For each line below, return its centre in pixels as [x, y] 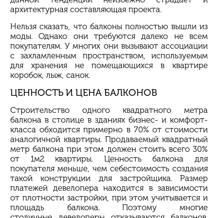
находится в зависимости [153, 188]
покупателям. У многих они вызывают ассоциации [109, 45]
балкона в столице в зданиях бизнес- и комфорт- [109, 119]
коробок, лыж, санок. [50, 75]
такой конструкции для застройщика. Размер [109, 178]
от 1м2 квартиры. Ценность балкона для [109, 158]
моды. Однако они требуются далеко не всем [109, 36]
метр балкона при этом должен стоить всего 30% [109, 149]
